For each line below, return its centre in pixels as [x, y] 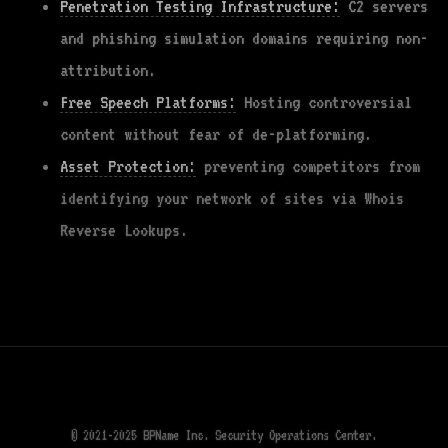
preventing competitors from [308, 166]
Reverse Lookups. [124, 230]
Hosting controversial [324, 102]
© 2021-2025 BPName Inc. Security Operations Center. [224, 435]
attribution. [108, 70]
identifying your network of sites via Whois [232, 198]
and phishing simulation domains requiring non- [244, 38]
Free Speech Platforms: [148, 102]
